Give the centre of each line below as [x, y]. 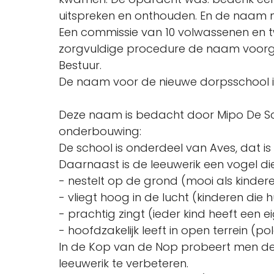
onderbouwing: [100, 131]
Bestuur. [80, 65]
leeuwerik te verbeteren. [124, 263]
